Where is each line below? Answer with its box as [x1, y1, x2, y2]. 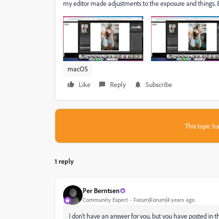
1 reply [55, 156, 74, 165]
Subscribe [146, 80, 172, 88]
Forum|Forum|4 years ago [133, 196, 195, 204]
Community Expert [83, 196, 128, 204]
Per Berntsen [83, 186, 120, 195]
